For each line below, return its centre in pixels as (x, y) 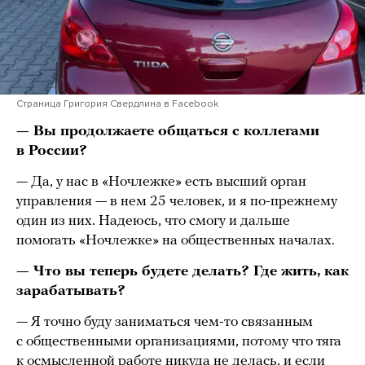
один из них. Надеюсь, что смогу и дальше (153, 221)
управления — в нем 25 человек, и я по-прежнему (177, 201)
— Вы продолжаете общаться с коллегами (168, 131)
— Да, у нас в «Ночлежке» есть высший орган (161, 182)
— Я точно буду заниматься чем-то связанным (165, 322)
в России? (52, 151)
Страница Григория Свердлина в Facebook (117, 103)
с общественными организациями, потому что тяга (179, 341)
